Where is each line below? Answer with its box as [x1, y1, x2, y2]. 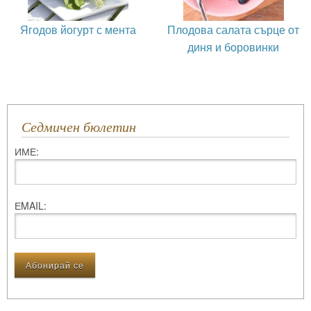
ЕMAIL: [15, 198, 47, 212]
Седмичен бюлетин [31, 119, 136, 135]
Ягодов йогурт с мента [19, 21, 136, 37]
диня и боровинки [187, 38, 279, 55]
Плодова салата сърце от [167, 21, 299, 37]
